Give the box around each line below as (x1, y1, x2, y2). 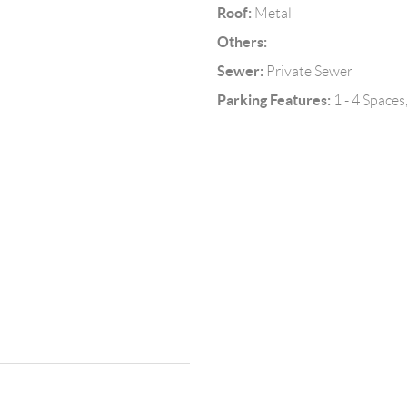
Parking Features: (216, 92, 331, 109)
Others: (216, 34, 267, 51)
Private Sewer (263, 64, 352, 80)
